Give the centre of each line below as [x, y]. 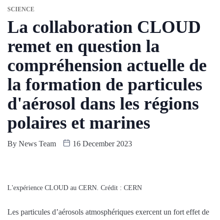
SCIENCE [21, 9]
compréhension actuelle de [107, 65]
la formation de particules [105, 84]
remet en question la [83, 46]
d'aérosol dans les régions [103, 103]
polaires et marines [79, 123]
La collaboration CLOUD [104, 27]
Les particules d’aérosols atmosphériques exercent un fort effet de [108, 212]
